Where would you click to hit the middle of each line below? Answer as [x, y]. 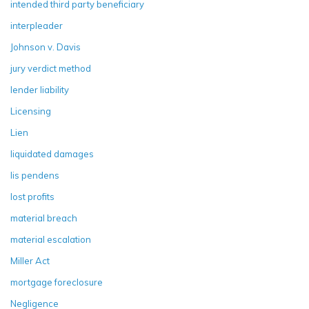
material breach [44, 218]
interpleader [37, 26]
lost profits [32, 197]
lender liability [40, 90]
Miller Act [30, 261]
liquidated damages [52, 154]
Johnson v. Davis [46, 47]
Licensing [31, 111]
